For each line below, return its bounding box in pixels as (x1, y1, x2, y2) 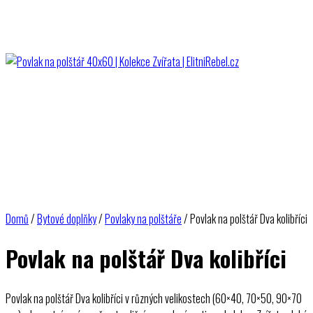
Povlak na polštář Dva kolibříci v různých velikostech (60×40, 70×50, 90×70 (6, 289, 302, 307)
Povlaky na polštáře (105, 210, 182, 227)
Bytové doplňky (37, 210, 96, 227)
